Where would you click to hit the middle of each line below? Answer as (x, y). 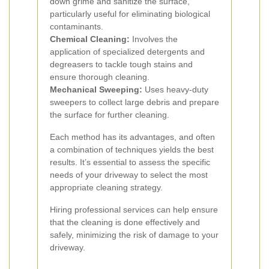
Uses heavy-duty (175, 89)
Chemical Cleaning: (90, 39)
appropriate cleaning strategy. (106, 187)
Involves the (154, 39)
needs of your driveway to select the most (129, 175)
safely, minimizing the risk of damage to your (134, 235)
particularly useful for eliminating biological (130, 14)
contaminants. (77, 26)
